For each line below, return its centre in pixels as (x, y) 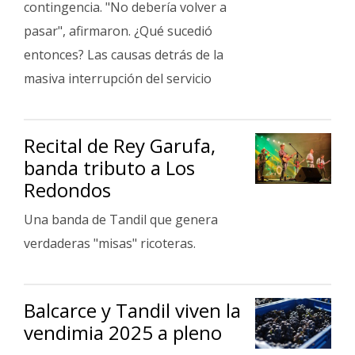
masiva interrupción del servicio (118, 78)
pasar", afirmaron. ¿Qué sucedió (118, 31)
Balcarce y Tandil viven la (132, 310)
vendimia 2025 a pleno (123, 332)
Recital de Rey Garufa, (120, 145)
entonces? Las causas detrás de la (124, 55)
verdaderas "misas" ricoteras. (110, 243)
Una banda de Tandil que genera (121, 219)
